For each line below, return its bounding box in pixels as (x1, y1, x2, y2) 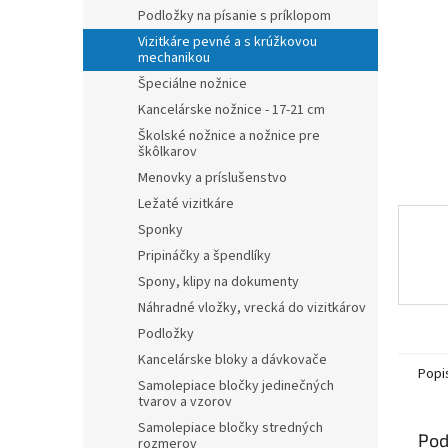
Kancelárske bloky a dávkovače (138, 350, 327, 370)
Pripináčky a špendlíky (138, 246, 271, 266)
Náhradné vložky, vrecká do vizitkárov (138, 298, 366, 318)
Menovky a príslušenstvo (138, 168, 287, 188)
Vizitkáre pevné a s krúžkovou (138, 32, 317, 52)
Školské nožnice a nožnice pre (138, 126, 320, 146)
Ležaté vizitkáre (138, 194, 234, 214)
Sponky (138, 220, 183, 240)
